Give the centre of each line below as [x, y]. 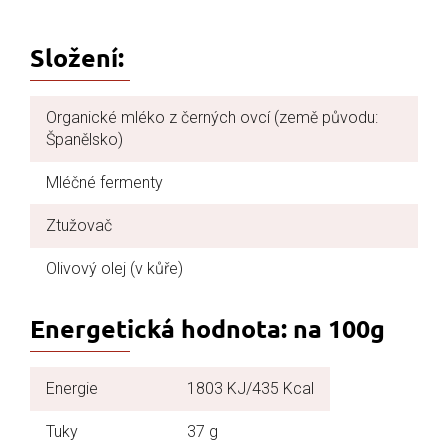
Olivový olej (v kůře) [114, 269]
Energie [72, 389]
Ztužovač [79, 226]
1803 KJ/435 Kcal [250, 389]
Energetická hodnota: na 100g [207, 328]
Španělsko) [84, 140]
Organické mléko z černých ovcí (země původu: [212, 118]
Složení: [77, 57]
